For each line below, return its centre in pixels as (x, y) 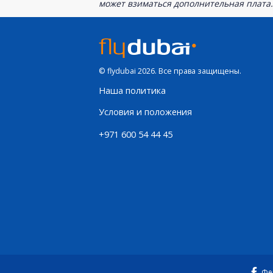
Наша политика (132, 90)
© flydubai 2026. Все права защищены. (170, 71)
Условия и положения (145, 112)
